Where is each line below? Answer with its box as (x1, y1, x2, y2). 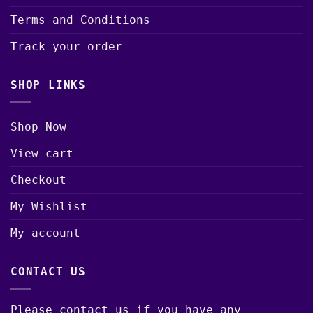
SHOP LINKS (10, 78, 86, 92)
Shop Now (10, 120, 66, 134)
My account (10, 226, 80, 240)
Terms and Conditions (10, 13, 150, 27)
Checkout (10, 173, 66, 187)
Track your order (10, 39, 122, 53)
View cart (10, 147, 73, 161)
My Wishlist (10, 200, 87, 214)
